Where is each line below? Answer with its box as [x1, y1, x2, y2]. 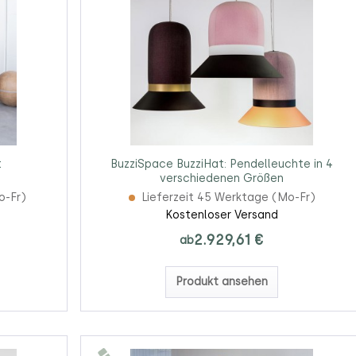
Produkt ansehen [176, 275, 269, 289]
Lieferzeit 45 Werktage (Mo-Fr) [141, 191, 315, 205]
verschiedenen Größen [160, 172, 284, 186]
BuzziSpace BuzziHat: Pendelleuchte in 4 [110, 157, 334, 172]
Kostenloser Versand [165, 208, 279, 222]
